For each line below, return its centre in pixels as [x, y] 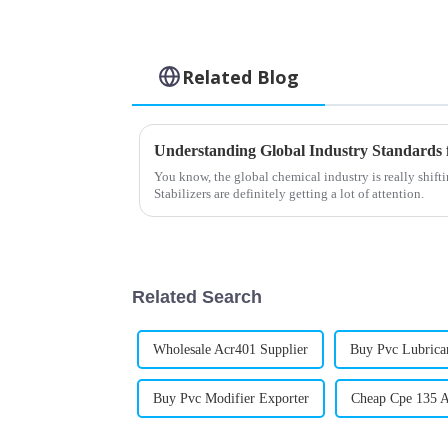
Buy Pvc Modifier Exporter [231, 398]
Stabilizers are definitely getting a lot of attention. [289, 193]
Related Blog [241, 76]
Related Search [197, 296]
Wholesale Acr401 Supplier [230, 349]
